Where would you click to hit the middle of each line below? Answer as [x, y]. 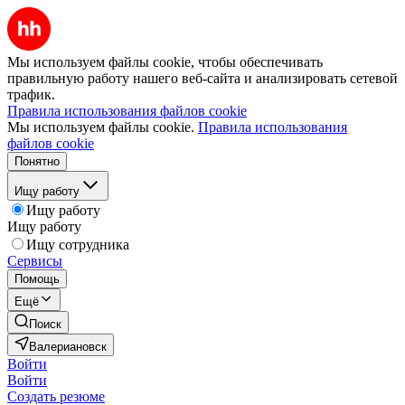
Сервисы [35, 261]
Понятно [37, 161]
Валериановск [68, 347]
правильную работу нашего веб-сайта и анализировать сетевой [202, 78]
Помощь [37, 279]
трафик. [31, 94]
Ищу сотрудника [78, 245]
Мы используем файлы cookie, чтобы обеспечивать [165, 62]
